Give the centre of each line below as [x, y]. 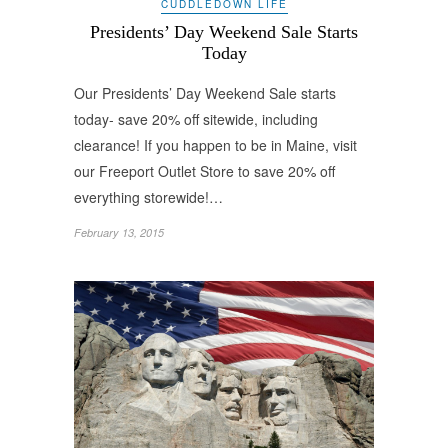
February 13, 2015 [119, 233]
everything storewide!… [148, 197]
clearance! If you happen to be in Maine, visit [215, 145]
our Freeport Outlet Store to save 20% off [204, 171]
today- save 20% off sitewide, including [196, 119]
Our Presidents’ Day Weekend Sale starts [205, 93]
